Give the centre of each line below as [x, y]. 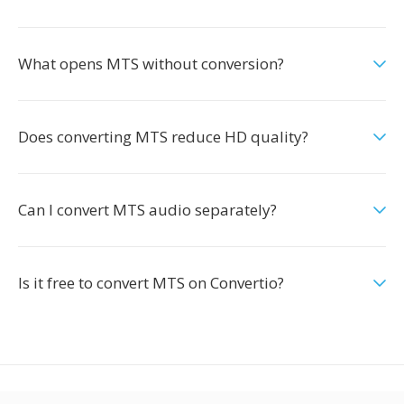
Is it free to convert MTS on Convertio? [151, 283]
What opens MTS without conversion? [151, 64]
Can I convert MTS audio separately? [147, 210]
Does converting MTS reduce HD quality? [163, 137]
